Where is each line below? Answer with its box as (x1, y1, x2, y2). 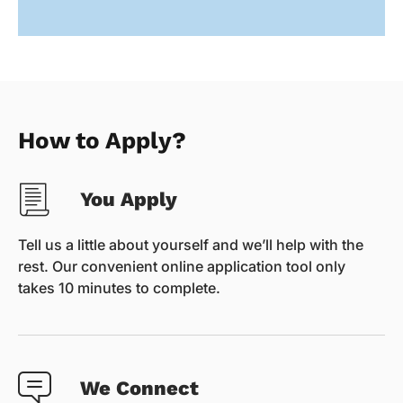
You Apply (80, 187, 178, 210)
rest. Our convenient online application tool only (18, 257, 345, 276)
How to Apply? (18, 127, 186, 155)
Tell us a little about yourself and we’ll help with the (18, 236, 363, 255)
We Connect (80, 376, 200, 399)
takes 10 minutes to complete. (18, 279, 220, 298)
